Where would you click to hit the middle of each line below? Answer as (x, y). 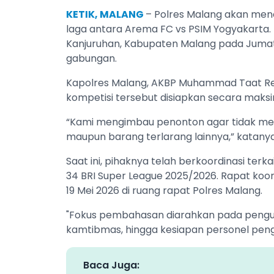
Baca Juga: (111, 265)
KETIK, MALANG (106, 14)
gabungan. (91, 58)
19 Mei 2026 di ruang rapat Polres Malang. (164, 190)
